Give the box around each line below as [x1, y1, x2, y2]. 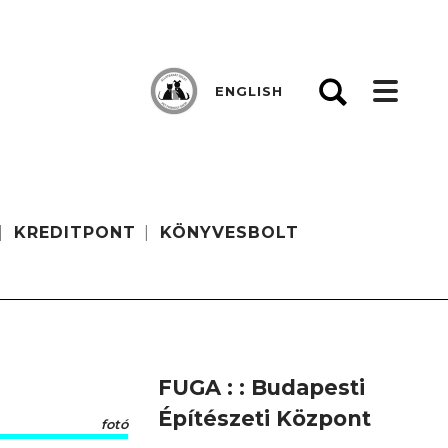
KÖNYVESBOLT [160, 223, 300, 242]
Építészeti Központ [158, 406, 371, 432]
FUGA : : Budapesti [158, 375, 365, 401]
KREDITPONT [14, 223, 137, 242]
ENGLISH [215, 83, 283, 99]
